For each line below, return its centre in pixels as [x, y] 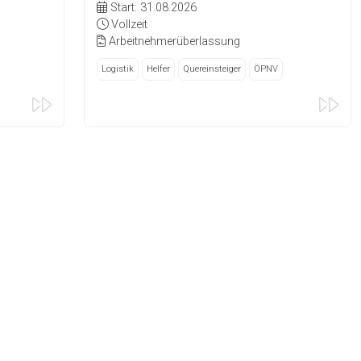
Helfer [159, 69]
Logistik [118, 69]
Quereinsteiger [212, 69]
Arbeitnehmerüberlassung [173, 42]
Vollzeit [128, 25]
